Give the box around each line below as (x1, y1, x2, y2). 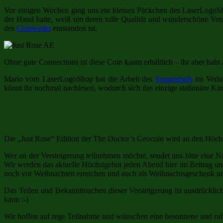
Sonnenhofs (155, 74, 193, 83)
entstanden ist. (51, 23, 97, 32)
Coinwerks (16, 23, 51, 32)
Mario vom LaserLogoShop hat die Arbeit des (4, 74, 155, 83)
